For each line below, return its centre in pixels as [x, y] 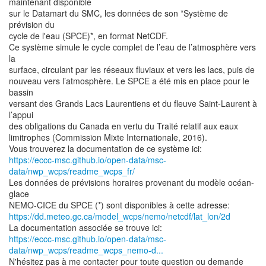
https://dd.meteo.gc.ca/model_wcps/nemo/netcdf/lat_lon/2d [120, 216]
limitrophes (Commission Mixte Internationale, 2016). [108, 137]
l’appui [21, 115]
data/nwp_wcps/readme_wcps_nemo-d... [86, 250]
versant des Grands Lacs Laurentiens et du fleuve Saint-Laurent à [133, 103]
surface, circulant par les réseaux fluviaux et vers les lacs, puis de [132, 69]
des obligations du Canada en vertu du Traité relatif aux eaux [123, 126]
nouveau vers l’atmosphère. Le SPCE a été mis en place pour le [129, 81]
